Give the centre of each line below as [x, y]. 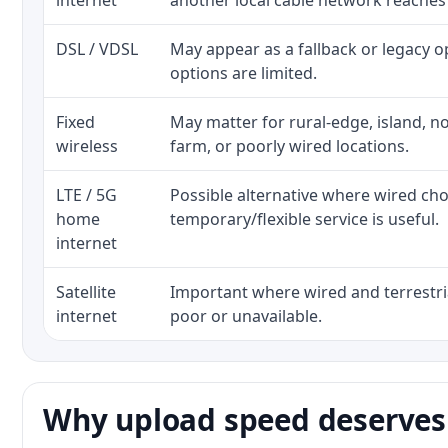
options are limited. [243, 73]
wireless [87, 146]
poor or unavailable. [246, 316]
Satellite [86, 292]
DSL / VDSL [97, 49]
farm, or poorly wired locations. [289, 146]
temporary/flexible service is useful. [304, 219]
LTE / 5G [86, 195]
